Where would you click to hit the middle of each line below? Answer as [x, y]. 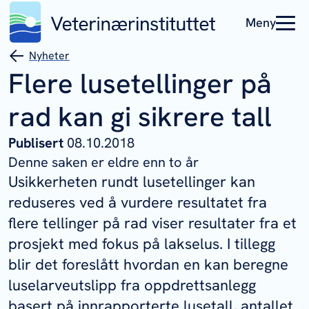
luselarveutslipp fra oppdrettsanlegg [132, 285]
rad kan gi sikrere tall [140, 117]
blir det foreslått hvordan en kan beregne [148, 265]
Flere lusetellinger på [140, 83]
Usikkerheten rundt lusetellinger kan [132, 182]
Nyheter [49, 56]
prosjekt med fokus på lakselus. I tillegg [142, 244]
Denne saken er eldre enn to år [103, 162]
